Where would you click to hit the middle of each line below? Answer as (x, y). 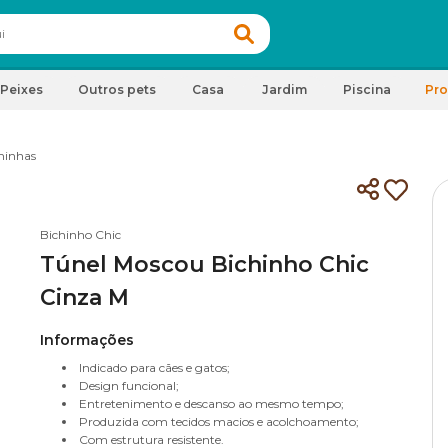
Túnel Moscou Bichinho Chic (204, 264)
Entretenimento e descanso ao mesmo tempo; (211, 403)
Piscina (367, 89)
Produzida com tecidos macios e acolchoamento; (219, 421)
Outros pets (117, 89)
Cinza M (84, 297)
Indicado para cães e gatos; (154, 367)
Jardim (284, 89)
